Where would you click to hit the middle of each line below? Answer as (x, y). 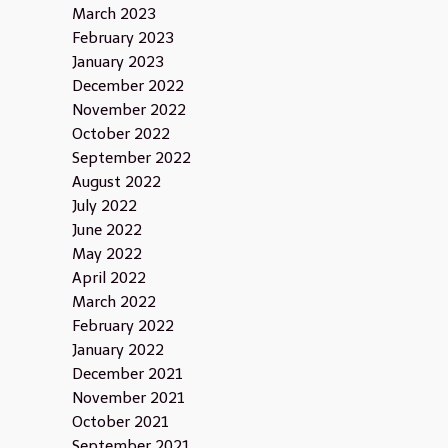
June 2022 (106, 230)
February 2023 (122, 38)
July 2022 (104, 206)
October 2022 (120, 134)
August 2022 (116, 182)
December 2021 (127, 374)
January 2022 (117, 350)
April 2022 (108, 278)
